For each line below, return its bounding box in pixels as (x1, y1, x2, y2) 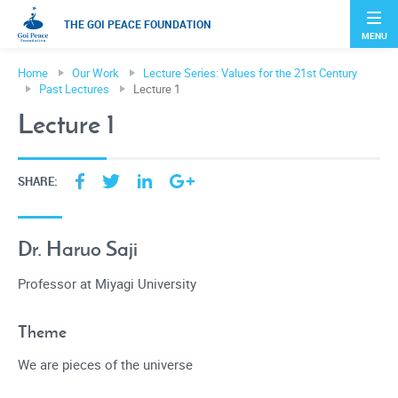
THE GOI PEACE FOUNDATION (63, 17, 211, 31)
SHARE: (18, 172, 58, 189)
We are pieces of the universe (18, 357, 193, 373)
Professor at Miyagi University (18, 276, 196, 292)
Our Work (72, 67, 119, 80)
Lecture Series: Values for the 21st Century (143, 67, 357, 80)
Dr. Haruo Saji (18, 235, 138, 261)
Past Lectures (39, 83, 109, 96)
